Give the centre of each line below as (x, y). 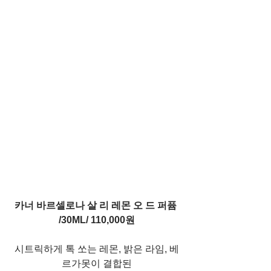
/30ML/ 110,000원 (97, 220)
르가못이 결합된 (97, 263)
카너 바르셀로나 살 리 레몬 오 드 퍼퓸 (97, 205)
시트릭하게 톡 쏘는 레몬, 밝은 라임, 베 (97, 249)
